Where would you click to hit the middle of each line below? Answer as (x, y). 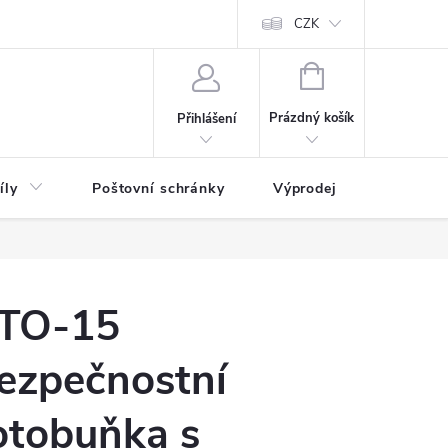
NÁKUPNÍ (351, 74)
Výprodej (304, 188)
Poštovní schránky (158, 188)
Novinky (413, 188)
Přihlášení (206, 118)
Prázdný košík (312, 118)
